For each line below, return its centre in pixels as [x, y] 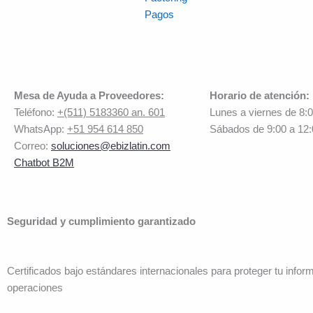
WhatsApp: [41, 129]
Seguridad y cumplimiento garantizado [101, 221]
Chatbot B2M [44, 162]
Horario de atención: [260, 95]
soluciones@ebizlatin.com [111, 146]
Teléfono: [36, 112]
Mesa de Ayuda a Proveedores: [89, 95]
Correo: [32, 146]
